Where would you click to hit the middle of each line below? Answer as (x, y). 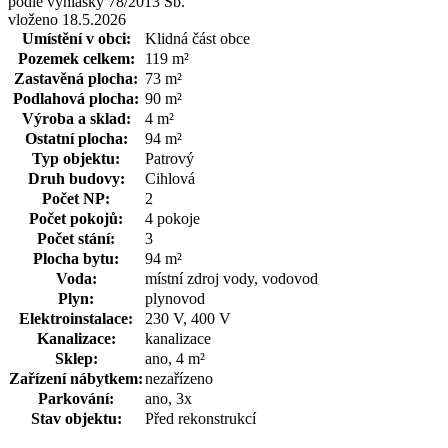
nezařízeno (179, 378)
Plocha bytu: (76, 258)
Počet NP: (76, 198)
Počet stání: (76, 238)
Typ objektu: (76, 158)
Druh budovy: (76, 178)
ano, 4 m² (175, 358)
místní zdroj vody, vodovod (231, 278)
